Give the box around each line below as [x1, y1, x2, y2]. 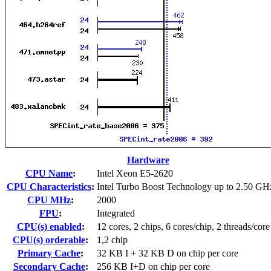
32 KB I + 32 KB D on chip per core [97, 247, 238, 258]
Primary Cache [18, 247, 80, 258]
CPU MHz [27, 194, 71, 205]
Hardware [127, 154, 169, 165]
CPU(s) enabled [16, 221, 82, 232]
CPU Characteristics [7, 181, 91, 192]
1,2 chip [97, 234, 128, 245]
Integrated [97, 207, 135, 218]
